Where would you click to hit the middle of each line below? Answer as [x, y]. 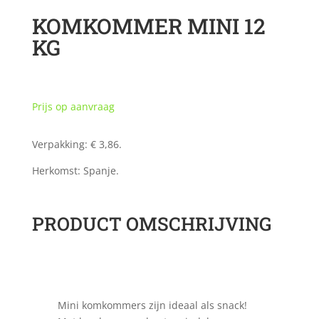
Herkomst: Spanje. [75, 171]
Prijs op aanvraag [73, 107]
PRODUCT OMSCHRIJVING [151, 224]
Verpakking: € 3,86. [77, 145]
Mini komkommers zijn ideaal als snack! [152, 305]
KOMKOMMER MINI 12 [148, 26]
